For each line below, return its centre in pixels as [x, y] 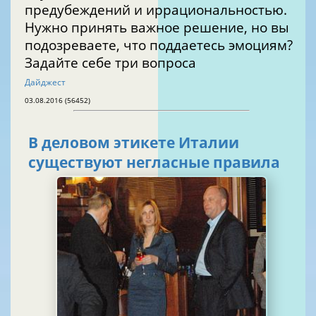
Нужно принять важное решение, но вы [157, 27]
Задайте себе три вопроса [110, 62]
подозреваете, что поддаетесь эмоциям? [159, 44]
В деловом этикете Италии [103, 143]
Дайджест [45, 82]
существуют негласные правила [154, 163]
